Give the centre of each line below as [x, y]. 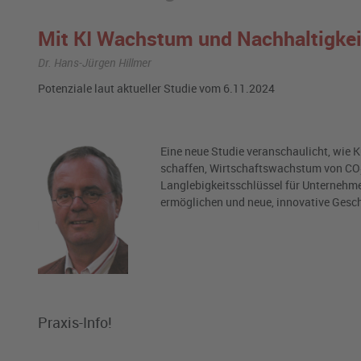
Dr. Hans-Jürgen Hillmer [95, 62]
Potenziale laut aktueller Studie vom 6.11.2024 [156, 89]
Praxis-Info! [75, 323]
